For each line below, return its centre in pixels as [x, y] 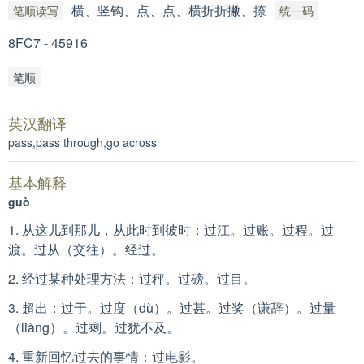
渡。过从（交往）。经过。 [86, 249]
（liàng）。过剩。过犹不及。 [94, 327]
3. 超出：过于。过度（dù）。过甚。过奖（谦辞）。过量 [172, 308]
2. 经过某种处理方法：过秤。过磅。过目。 [132, 278]
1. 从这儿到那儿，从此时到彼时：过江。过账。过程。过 [171, 230]
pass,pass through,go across [82, 142]
